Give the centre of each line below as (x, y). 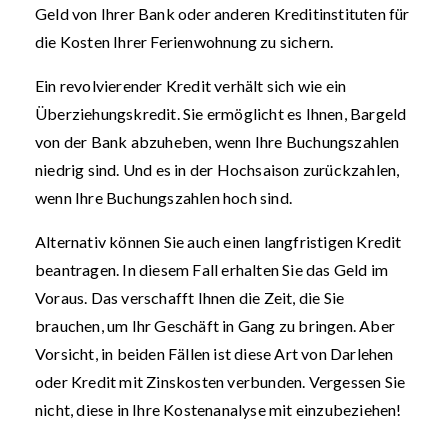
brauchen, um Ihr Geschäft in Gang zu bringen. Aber (215, 325)
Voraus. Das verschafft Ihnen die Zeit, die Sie (190, 297)
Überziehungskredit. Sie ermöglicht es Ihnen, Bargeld (221, 113)
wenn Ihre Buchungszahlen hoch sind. (163, 197)
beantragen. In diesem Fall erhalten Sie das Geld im (212, 269)
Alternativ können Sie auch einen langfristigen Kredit (218, 241)
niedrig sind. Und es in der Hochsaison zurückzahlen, (217, 169)
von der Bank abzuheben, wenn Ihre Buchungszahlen (217, 141)
